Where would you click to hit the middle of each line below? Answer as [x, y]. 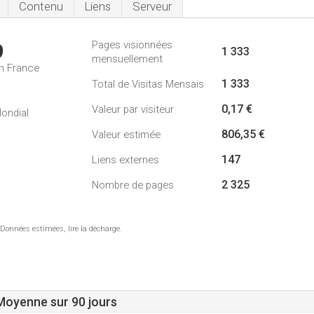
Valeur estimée [126, 135]
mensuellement [127, 59]
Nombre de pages [133, 185]
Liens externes [125, 160]
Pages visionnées [132, 45]
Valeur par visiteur [133, 109]
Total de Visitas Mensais [148, 84]
